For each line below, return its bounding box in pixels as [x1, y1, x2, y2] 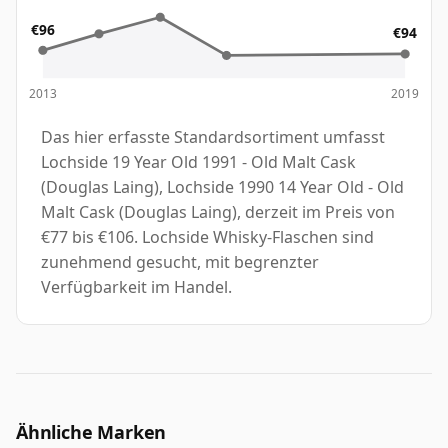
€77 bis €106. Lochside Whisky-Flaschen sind [41, 225, 374, 248]
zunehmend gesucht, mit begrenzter [41, 250, 319, 273]
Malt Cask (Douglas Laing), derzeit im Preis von [41, 200, 395, 223]
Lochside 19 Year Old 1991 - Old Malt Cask [41, 150, 356, 173]
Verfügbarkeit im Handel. [41, 275, 232, 298]
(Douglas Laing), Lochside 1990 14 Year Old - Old [41, 175, 404, 198]
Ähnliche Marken [16, 419, 167, 444]
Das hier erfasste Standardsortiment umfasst [41, 125, 385, 148]
